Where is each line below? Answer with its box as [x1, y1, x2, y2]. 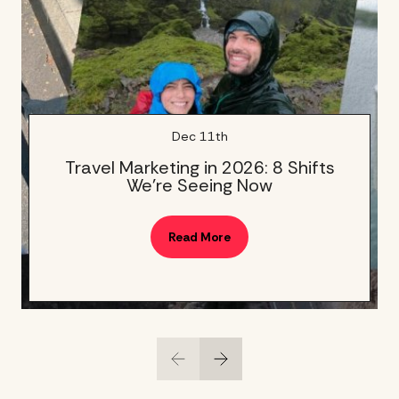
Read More [168, 228, 231, 245]
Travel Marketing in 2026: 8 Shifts [64, 156, 335, 180]
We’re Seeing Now [126, 174, 273, 198]
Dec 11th [171, 128, 228, 145]
